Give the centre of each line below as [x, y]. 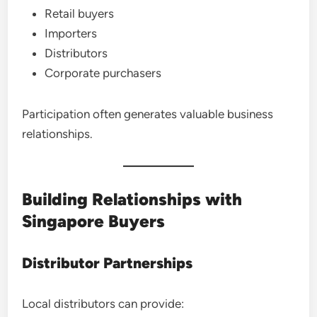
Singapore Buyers [94, 221]
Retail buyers [80, 13]
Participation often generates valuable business [148, 114]
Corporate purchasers [103, 73]
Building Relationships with [132, 199]
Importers [71, 33]
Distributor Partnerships [108, 263]
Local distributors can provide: [103, 303]
